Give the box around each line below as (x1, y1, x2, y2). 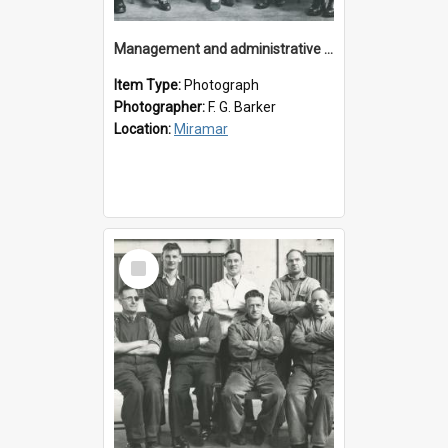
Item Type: (114, 76, 184, 93)
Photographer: (114, 98, 208, 115)
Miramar (174, 120, 228, 137)
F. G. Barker (208, 98, 276, 115)
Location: (114, 120, 174, 137)
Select (123, 247, 166, 266)
